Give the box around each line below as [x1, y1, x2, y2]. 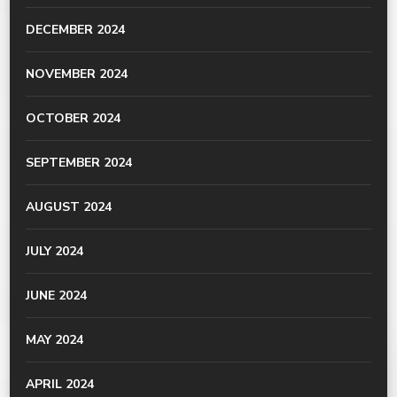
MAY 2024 [26, 331, 83, 349]
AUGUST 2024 [26, 198, 112, 216]
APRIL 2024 [26, 376, 94, 393]
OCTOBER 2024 [26, 110, 121, 128]
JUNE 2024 [26, 287, 87, 305]
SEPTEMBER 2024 [26, 154, 132, 172]
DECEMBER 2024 [26, 21, 125, 39]
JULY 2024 [26, 243, 83, 261]
